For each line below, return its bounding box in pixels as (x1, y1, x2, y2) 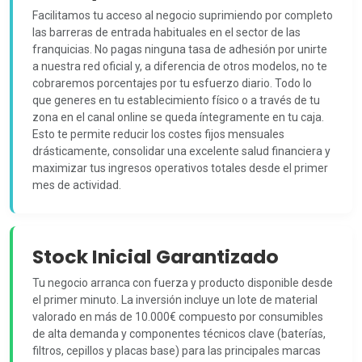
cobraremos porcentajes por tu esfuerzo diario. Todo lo (32, 77, 312, 90)
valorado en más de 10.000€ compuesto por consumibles (32, 310, 323, 324)
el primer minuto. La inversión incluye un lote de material (32, 293, 318, 307)
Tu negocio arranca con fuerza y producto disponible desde (32, 276, 333, 290)
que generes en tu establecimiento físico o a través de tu (32, 94, 320, 107)
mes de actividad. (32, 179, 121, 192)
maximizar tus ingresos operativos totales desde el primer (32, 162, 328, 175)
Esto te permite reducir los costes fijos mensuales (32, 128, 284, 141)
